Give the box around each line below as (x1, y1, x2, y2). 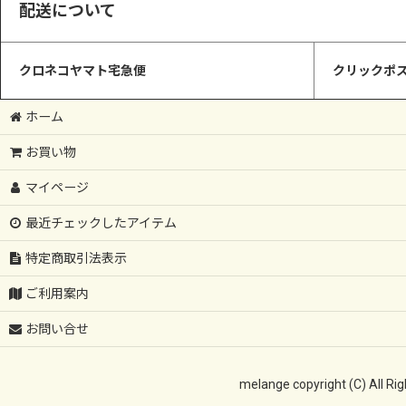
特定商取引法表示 (25, 251, 128, 266)
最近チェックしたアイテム (25, 216, 178, 230)
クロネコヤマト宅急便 (19, 63, 146, 78)
